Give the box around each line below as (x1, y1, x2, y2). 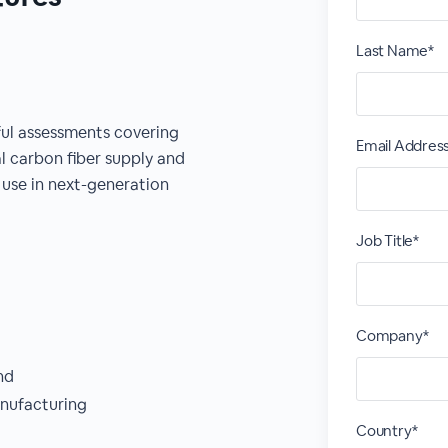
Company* (356, 326, 429, 345)
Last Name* (356, 41, 434, 60)
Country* (356, 421, 418, 440)
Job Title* (356, 231, 419, 250)
